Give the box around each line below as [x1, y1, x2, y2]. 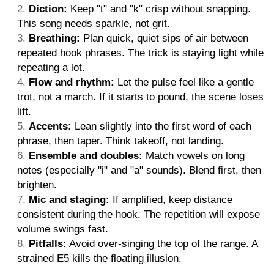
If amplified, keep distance [109, 194, 232, 206]
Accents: [29, 120, 72, 133]
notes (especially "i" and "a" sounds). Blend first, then [17, 165, 261, 177]
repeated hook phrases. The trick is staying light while [17, 47, 264, 59]
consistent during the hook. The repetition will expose [17, 209, 260, 221]
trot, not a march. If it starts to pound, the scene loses [17, 91, 264, 103]
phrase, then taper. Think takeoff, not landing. [17, 135, 224, 147]
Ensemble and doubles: [29, 150, 143, 162]
